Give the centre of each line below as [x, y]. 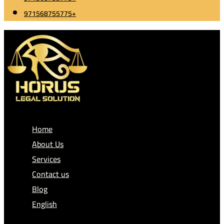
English [44, 204]
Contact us [50, 174]
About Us [48, 144]
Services [46, 159]
